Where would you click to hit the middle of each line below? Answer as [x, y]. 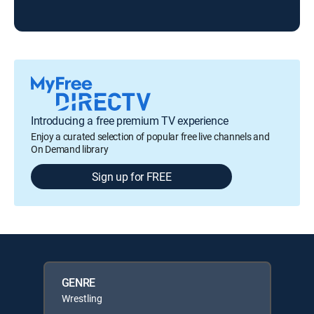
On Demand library [70, 149]
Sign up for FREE [131, 177]
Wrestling [82, 299]
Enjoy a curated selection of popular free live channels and [150, 137]
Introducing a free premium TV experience [130, 121]
